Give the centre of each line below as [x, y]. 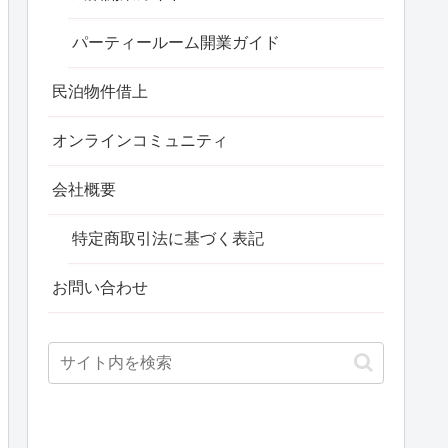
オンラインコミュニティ [140, 141]
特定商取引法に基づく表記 [168, 239]
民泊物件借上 [100, 92]
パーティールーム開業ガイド [176, 43]
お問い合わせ [100, 288]
